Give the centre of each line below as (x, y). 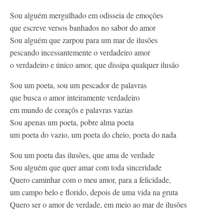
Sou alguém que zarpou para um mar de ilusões (84, 40)
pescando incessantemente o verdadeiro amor (80, 52)
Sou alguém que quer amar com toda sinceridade (86, 167)
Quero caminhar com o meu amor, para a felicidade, (90, 180)
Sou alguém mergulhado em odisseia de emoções (86, 15)
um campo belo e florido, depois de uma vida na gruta (94, 192)
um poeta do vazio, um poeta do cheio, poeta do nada (93, 135)
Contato (35, 9)
